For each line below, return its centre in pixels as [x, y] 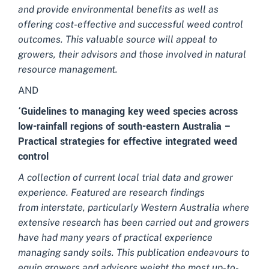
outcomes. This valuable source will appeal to [118, 39]
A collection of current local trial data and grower [125, 177]
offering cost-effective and [78, 24]
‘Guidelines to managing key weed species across [128, 111]
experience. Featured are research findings [111, 192]
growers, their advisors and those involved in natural [132, 54]
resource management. [68, 69]
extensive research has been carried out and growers [134, 222]
